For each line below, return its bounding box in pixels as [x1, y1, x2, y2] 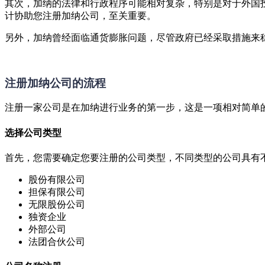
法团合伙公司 [28, 236, 85, 247]
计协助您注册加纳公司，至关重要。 [5, 10, 156, 21]
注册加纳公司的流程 [5, 76, 106, 89]
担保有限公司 [28, 186, 85, 197]
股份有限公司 [28, 174, 85, 185]
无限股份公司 [28, 199, 85, 209]
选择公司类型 [5, 127, 62, 138]
